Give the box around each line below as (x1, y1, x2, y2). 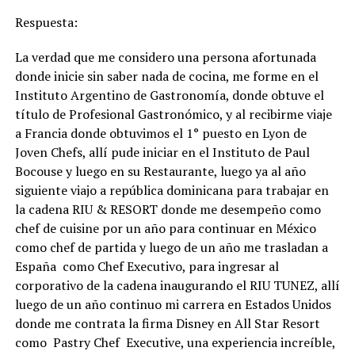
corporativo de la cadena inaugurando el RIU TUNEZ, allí (14, 276, 340, 294)
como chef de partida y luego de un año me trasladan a (14, 238, 328, 256)
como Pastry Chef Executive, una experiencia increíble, (14, 333, 335, 351)
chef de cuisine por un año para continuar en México (14, 219, 316, 237)
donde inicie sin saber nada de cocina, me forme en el (14, 67, 319, 85)
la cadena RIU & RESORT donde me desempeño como (14, 200, 321, 218)
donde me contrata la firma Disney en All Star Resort (14, 314, 320, 332)
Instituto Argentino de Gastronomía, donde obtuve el (14, 86, 324, 104)
